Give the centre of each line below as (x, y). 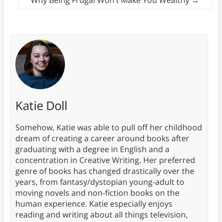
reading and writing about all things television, (101, 215)
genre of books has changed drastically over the (105, 171)
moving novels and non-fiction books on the (97, 193)
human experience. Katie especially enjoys (94, 204)
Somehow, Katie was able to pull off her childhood (109, 128)
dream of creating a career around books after (102, 139)
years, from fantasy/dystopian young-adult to (100, 182)
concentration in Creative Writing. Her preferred (105, 160)
